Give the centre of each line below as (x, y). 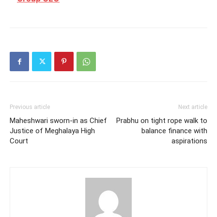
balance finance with (174, 131)
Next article (193, 107)
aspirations (189, 141)
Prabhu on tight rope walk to (162, 120)
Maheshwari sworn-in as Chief (58, 120)
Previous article (30, 107)
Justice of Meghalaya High (52, 131)
